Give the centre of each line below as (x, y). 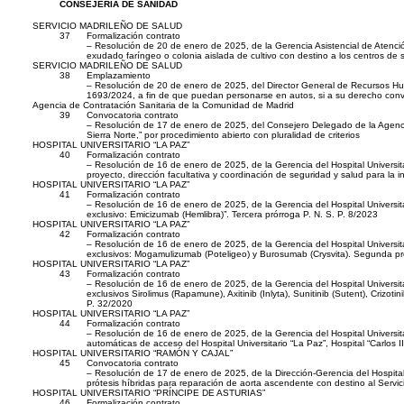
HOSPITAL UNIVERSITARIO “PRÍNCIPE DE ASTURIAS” (149, 393)
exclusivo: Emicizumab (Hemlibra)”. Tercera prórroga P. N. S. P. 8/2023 (232, 215)
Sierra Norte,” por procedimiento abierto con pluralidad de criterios (223, 135)
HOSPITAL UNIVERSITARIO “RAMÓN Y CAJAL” (133, 353)
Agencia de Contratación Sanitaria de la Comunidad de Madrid (163, 106)
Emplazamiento (119, 76)
